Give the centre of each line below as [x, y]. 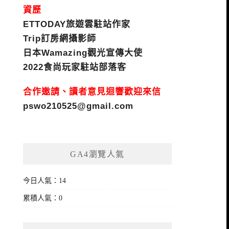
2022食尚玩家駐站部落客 [75, 67]
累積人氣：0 [43, 198]
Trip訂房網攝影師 [60, 39]
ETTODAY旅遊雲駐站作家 [77, 24]
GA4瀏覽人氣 [97, 154]
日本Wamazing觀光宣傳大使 [83, 53]
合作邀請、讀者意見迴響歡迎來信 [92, 92]
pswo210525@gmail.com [78, 106]
